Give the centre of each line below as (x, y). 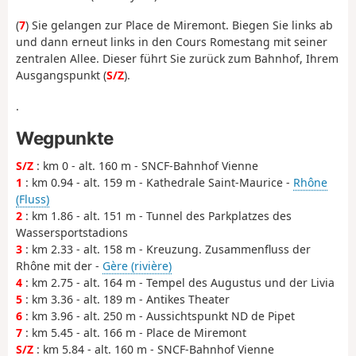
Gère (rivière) (137, 266)
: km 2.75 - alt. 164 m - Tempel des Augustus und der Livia (178, 283)
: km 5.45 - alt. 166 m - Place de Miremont (134, 333)
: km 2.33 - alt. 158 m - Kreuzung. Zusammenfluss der (166, 250)
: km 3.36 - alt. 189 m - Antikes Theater (126, 300)
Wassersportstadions (72, 233)
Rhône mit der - (59, 266)
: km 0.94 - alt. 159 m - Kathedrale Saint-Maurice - (158, 183)
